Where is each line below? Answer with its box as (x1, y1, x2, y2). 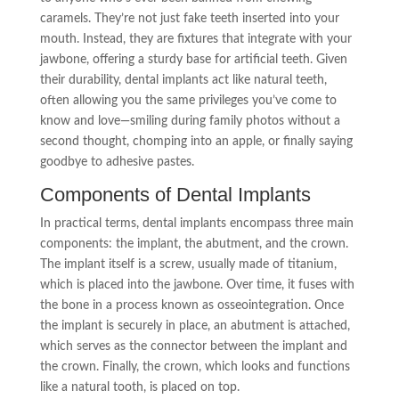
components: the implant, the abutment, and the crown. (39, 238, 348, 250)
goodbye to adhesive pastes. (39, 156, 194, 168)
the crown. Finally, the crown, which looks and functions (39, 361, 350, 373)
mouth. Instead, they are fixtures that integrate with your (39, 33, 352, 45)
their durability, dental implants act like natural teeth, (39, 74, 327, 86)
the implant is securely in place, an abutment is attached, (39, 320, 350, 332)
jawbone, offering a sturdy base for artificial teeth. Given (39, 53, 347, 66)
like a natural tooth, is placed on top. (39, 381, 240, 394)
